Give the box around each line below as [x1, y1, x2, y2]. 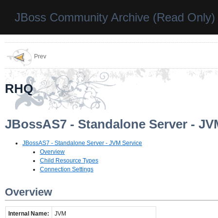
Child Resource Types [40, 157, 98, 164]
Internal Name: [8, 210, 49, 217]
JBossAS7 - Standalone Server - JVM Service [22, 140, 142, 147]
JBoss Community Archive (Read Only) [15, 11, 215, 24]
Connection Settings [40, 166, 93, 173]
